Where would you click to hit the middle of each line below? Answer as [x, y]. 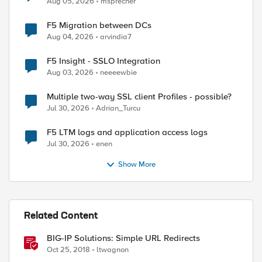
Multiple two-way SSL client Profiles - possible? [139, 96]
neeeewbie [118, 73]
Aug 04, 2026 [70, 37]
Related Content [61, 216]
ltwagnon [113, 250]
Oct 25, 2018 [68, 250]
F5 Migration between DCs [99, 25]
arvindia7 [116, 37]
